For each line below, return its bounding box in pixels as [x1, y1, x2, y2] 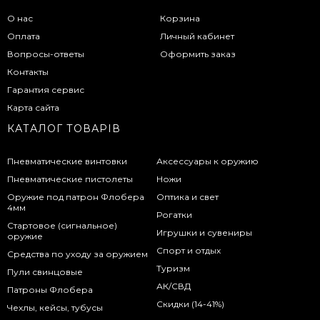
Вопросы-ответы [7, 48, 84, 59]
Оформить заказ [159, 48, 236, 59]
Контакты [7, 66, 49, 77]
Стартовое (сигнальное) [7, 219, 117, 231]
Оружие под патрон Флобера [7, 191, 144, 202]
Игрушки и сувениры [156, 226, 253, 238]
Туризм [156, 262, 191, 274]
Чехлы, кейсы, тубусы [7, 301, 103, 313]
